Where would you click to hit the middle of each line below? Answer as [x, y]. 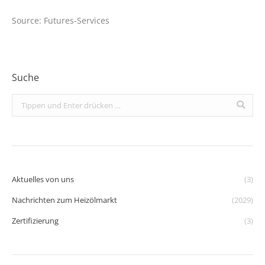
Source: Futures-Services [61, 20]
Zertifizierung [35, 220]
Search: [25, 101]
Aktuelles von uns [43, 179]
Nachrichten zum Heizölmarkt [64, 200]
